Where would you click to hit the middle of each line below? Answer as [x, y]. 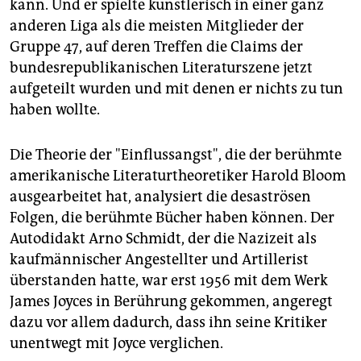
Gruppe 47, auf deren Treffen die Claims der [156, 47]
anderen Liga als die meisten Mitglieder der [157, 26]
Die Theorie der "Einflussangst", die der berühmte [176, 155]
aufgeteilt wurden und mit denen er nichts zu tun [176, 89]
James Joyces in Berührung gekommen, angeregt [171, 302]
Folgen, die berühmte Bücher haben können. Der [172, 218]
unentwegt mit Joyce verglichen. [116, 344]
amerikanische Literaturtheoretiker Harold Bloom [178, 176]
